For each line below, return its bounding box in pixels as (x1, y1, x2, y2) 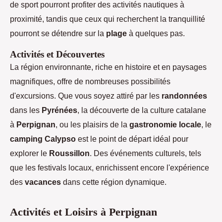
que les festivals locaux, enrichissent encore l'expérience (10, 163, 209, 172)
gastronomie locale (129, 120, 201, 129)
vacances (25, 177, 61, 187)
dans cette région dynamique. (61, 177, 166, 187)
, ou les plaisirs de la (55, 120, 129, 129)
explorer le (10, 149, 49, 158)
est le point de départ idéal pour (76, 134, 188, 144)
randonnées (162, 91, 207, 101)
